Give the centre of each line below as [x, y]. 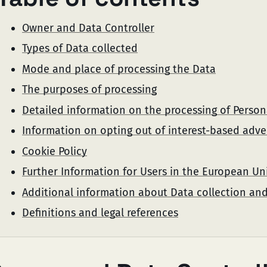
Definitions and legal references [100, 213]
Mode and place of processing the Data [119, 69]
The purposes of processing [89, 89]
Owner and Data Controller [88, 28]
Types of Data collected [80, 48]
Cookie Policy [55, 151]
